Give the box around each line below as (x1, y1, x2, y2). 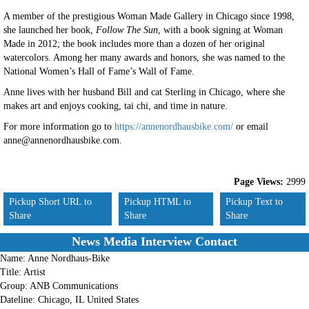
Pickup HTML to (124, 197, 192, 207)
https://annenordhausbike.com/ (114, 121, 233, 132)
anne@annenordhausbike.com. (3, 135, 122, 146)
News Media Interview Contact (72, 235, 237, 248)
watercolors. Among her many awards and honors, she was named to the (3, 52, 285, 63)
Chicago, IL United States (38, 295, 139, 305)
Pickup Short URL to (9, 197, 92, 207)
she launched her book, (3, 25, 96, 35)
